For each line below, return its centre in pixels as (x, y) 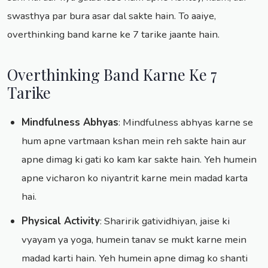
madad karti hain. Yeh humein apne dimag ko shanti (135, 258)
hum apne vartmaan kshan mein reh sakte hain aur (134, 141)
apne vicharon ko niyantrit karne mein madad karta (135, 178)
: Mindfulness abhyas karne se (186, 123)
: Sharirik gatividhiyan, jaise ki (165, 221)
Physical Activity (61, 221)
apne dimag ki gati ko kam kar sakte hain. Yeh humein (139, 160)
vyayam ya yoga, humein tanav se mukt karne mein (134, 240)
